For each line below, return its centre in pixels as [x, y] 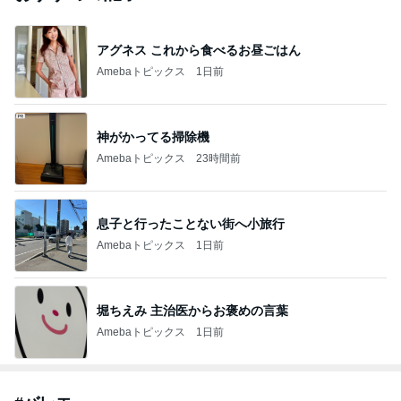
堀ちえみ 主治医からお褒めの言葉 [192, 311]
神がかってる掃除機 [153, 137]
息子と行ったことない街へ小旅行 [191, 224]
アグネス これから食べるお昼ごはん [199, 51]
